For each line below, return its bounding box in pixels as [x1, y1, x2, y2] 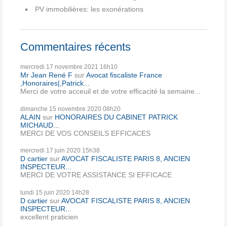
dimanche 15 [20, 105, 56, 112]
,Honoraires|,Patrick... [20, 79, 90, 88]
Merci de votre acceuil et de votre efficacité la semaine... [20, 87, 201, 96]
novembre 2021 [55, 63, 98, 71]
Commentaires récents [20, 40, 131, 53]
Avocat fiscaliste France [86, 71, 162, 80]
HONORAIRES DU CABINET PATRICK [55, 112, 178, 121]
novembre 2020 [58, 105, 101, 112]
